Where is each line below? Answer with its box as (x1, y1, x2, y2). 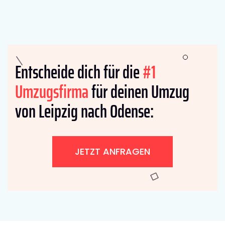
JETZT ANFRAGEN (75, 145, 150, 158)
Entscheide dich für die (15, 57, 143, 86)
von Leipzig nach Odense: (15, 96, 154, 126)
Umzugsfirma (15, 77, 88, 106)
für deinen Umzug (88, 77, 189, 106)
